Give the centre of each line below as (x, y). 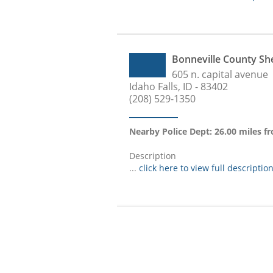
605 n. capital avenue (220, 75)
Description (153, 156)
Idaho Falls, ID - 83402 (179, 87)
